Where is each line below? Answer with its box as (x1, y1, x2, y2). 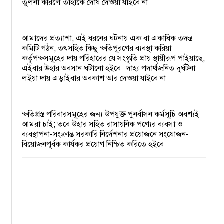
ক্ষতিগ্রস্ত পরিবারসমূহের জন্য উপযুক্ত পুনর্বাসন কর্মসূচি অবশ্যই (22, 109, 199, 119)
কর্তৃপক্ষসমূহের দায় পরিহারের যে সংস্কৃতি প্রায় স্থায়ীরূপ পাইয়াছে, (22, 53, 205, 63)
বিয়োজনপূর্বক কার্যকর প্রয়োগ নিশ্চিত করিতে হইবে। (22, 139, 167, 149)
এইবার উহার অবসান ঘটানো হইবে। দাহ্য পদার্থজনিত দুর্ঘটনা (22, 63, 195, 73)
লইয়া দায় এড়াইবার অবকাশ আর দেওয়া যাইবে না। (22, 73, 169, 83)
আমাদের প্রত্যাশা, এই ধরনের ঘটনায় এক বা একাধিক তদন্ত (22, 33, 192, 43)
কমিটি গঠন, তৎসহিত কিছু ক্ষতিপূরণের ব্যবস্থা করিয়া (22, 43, 171, 53)
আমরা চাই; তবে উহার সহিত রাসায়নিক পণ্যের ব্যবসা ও (22, 119, 183, 129)
